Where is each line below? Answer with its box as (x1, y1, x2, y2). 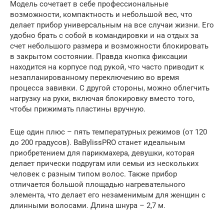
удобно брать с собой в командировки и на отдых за (10, 30, 198, 40)
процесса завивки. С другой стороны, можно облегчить (10, 83, 209, 92)
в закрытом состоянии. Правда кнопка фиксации (10, 51, 187, 61)
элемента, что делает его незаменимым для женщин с (10, 190, 205, 199)
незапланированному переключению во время (10, 72, 179, 82)
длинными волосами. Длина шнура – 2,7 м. (10, 200, 165, 210)
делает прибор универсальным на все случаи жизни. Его (10, 20, 214, 29)
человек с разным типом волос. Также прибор (10, 169, 177, 178)
